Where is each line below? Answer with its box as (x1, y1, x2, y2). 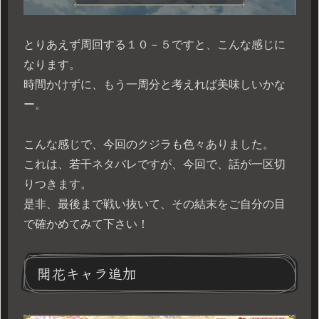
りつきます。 (23, 178, 92, 191)
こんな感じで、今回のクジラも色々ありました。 (23, 138, 274, 151)
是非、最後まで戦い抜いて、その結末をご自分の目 (23, 198, 286, 211)
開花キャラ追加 (37, 263, 137, 284)
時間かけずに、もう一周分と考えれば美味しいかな (23, 78, 286, 91)
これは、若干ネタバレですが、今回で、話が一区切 (23, 158, 286, 171)
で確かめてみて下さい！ (23, 218, 149, 231)
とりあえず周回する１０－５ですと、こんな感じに (23, 38, 286, 51)
